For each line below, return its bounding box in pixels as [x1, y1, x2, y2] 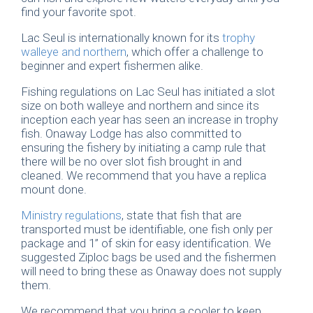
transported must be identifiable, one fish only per [21, 222, 272, 237]
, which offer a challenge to [126, 45, 263, 59]
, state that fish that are [122, 208, 242, 223]
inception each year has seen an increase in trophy [21, 112, 278, 127]
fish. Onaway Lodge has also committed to [21, 126, 242, 141]
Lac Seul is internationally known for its [21, 31, 222, 45]
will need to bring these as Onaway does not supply [21, 264, 282, 279]
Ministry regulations [21, 208, 122, 223]
